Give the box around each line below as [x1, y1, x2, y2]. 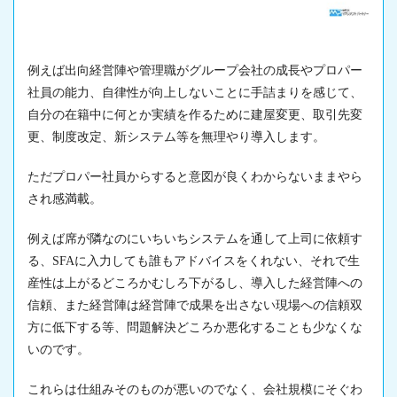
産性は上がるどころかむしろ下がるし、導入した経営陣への [27, 276, 362, 291]
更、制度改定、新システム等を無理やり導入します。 [27, 130, 325, 144]
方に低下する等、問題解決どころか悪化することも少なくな [27, 321, 362, 335]
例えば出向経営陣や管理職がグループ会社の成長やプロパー [27, 64, 362, 78]
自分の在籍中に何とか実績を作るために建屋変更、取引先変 [27, 108, 362, 122]
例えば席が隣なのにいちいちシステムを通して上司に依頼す [27, 232, 362, 246]
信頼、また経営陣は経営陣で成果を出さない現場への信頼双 [27, 299, 362, 313]
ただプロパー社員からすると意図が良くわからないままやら [27, 170, 362, 184]
